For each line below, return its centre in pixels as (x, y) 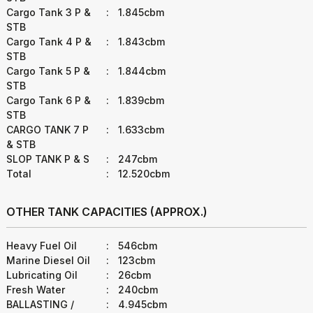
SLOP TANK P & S (48, 159)
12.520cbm (143, 174)
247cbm (137, 159)
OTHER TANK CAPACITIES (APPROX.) (107, 212)
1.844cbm (141, 71)
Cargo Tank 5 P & (48, 71)
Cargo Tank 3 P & (49, 12)
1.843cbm (140, 42)
